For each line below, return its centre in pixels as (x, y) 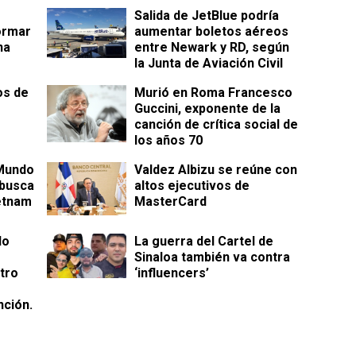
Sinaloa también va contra (212, 257)
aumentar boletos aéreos (211, 32)
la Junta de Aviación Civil (209, 64)
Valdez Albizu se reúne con (216, 170)
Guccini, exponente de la (207, 109)
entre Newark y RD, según (212, 48)
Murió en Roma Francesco (213, 93)
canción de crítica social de (216, 125)
